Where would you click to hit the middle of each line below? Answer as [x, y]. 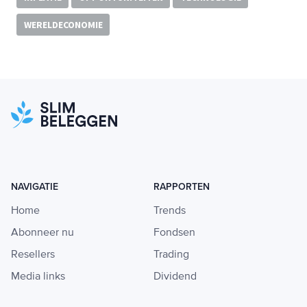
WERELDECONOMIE [63, 25]
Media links [38, 277]
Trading [171, 255]
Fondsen [174, 233]
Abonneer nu [42, 233]
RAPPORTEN [182, 186]
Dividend [175, 277]
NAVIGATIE [35, 186]
